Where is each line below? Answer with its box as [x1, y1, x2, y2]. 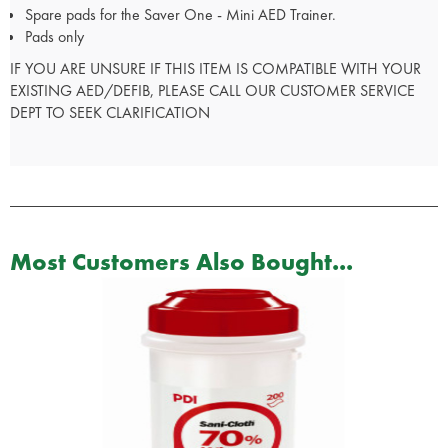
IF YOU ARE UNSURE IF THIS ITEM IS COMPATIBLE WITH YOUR [10, 58, 421, 80]
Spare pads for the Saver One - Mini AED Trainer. [25, 4, 336, 26]
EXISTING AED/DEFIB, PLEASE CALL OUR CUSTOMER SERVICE [10, 80, 415, 102]
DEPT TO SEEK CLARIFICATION [10, 102, 210, 124]
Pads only [25, 26, 84, 48]
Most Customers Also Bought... [10, 246, 353, 278]
